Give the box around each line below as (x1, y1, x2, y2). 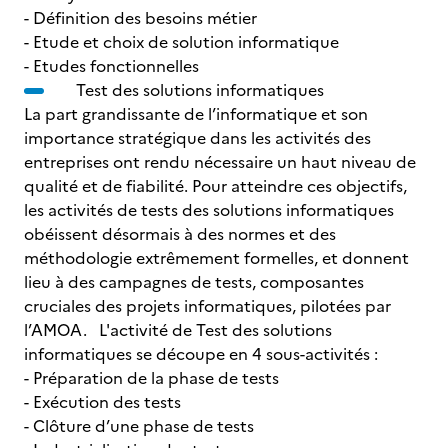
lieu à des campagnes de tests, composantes (24, 270, 364, 294)
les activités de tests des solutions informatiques (24, 198, 394, 222)
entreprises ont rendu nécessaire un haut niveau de (24, 150, 416, 174)
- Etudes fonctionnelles (24, 54, 207, 78)
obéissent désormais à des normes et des (24, 222, 336, 246)
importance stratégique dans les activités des (24, 126, 371, 150)
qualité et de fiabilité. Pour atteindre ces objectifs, (24, 174, 407, 198)
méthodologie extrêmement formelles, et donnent (24, 246, 409, 270)
